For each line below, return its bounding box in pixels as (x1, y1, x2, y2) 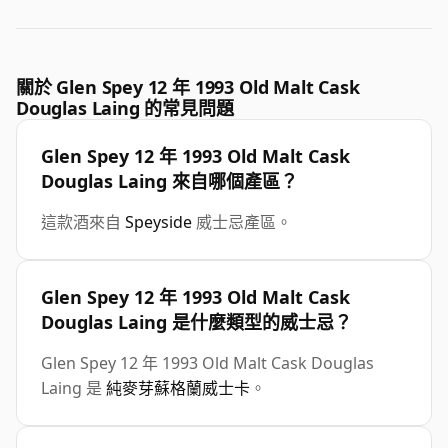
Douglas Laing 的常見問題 (16, 96, 234, 121)
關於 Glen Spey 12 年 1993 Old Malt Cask (16, 75, 360, 100)
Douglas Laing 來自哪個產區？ (41, 169, 298, 194)
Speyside (125, 211, 192, 234)
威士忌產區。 (192, 211, 292, 234)
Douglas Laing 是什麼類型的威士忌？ (41, 310, 352, 335)
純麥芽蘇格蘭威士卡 (106, 377, 250, 400)
